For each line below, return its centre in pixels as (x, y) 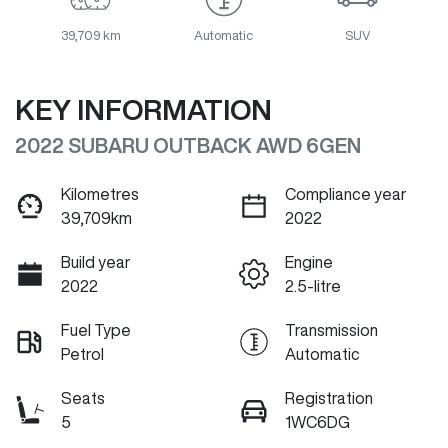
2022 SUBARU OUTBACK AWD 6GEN (188, 146)
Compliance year (346, 194)
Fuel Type (96, 330)
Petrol (82, 354)
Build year (96, 262)
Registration (329, 398)
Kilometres (100, 194)
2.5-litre (313, 286)
